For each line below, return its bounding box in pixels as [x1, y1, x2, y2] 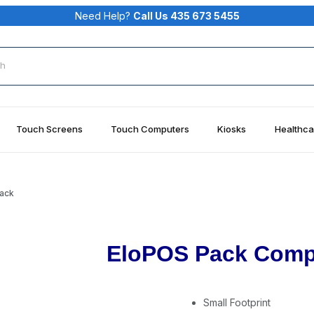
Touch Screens [15, 123, 83, 135]
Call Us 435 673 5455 [132, 9, 240, 22]
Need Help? [74, 9, 133, 22]
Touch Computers [111, 123, 190, 135]
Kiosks [217, 123, 247, 135]
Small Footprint [203, 296, 271, 308]
